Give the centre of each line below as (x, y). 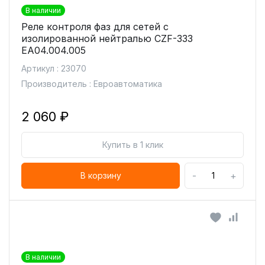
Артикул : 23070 (54, 68)
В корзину (101, 175)
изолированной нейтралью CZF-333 (107, 38)
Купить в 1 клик (132, 145)
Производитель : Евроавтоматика (92, 84)
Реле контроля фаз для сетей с (95, 27)
